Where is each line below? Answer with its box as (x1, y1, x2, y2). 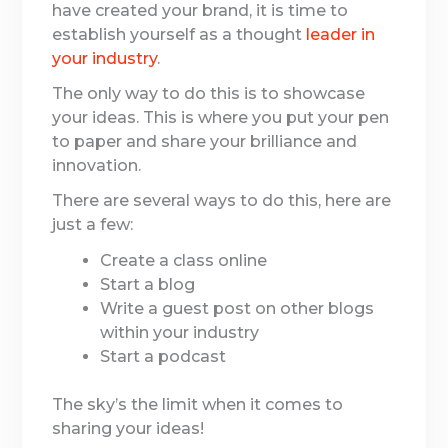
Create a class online (100, 250, 268, 270)
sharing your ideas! (52, 418, 205, 438)
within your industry (100, 322, 260, 342)
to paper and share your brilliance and (52, 132, 358, 152)
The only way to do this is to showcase (52, 84, 366, 104)
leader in (306, 25, 376, 44)
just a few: (52, 215, 134, 235)
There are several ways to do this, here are (52, 191, 392, 211)
